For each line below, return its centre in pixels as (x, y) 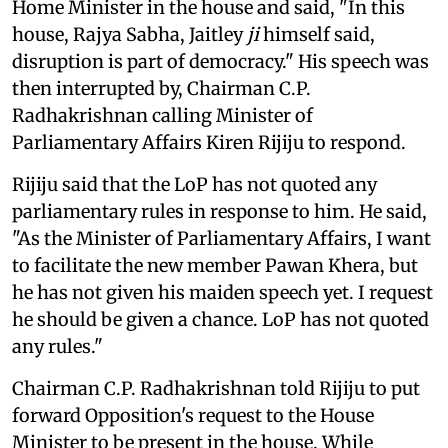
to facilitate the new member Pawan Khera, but (215, 266)
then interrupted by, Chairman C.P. (161, 89)
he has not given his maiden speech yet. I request (222, 293)
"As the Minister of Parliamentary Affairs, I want (221, 239)
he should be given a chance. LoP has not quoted (220, 320)
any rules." (57, 347)
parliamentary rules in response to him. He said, (219, 212)
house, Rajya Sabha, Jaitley (129, 35)
